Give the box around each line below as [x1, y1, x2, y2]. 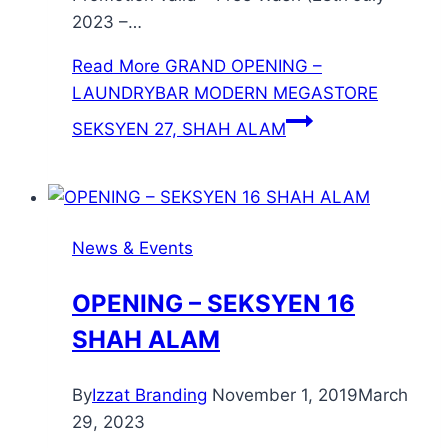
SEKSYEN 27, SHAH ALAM [72, 118, 286, 139]
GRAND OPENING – [160, 55, 322, 76]
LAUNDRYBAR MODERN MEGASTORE [72, 82, 378, 103]
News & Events [72, 237, 193, 258]
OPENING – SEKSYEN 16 [72, 288, 355, 318]
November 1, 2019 [212, 384, 358, 405]
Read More [72, 55, 160, 76]
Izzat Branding [92, 384, 207, 405]
